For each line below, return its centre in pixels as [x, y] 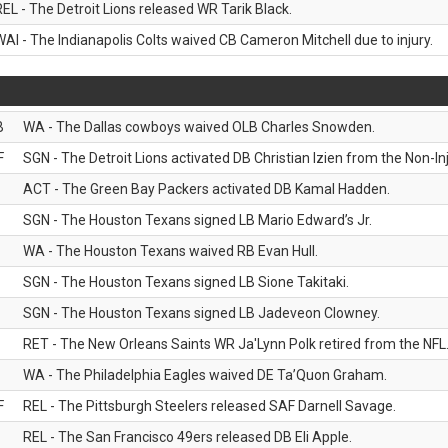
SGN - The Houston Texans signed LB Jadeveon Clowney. [201, 313]
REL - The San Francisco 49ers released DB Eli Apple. [187, 437]
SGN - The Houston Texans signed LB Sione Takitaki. [186, 282]
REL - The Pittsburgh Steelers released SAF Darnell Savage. [209, 406]
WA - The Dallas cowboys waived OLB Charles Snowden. [199, 127]
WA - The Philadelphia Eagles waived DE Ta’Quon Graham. [205, 375]
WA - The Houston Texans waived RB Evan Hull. [170, 251]
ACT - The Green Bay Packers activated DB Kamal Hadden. [206, 189]
